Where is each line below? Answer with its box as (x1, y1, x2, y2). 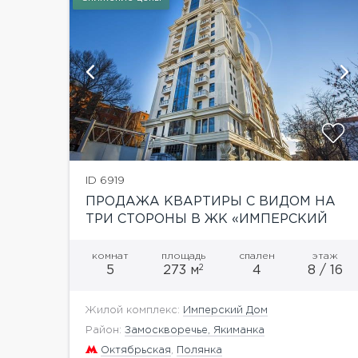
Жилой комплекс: (86, 305, 183, 315)
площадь (161, 251, 206, 261)
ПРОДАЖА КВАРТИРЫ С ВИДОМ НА (86, 195, 336, 208)
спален (238, 251, 275, 261)
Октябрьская (101, 345, 171, 355)
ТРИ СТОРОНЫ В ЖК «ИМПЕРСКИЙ (86, 213, 328, 225)
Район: (86, 325, 121, 335)
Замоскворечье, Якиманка (125, 325, 265, 335)
